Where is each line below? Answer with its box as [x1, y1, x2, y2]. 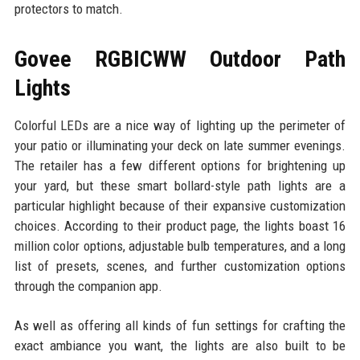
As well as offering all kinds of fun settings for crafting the [14, 317, 346, 333]
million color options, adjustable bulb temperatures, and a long [14, 237, 346, 254]
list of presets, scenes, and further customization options [14, 257, 346, 274]
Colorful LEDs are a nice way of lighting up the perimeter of [14, 117, 346, 133]
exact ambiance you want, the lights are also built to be [14, 337, 346, 354]
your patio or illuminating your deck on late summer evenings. [14, 137, 346, 153]
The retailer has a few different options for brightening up [14, 157, 346, 174]
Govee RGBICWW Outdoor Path [14, 45, 346, 72]
